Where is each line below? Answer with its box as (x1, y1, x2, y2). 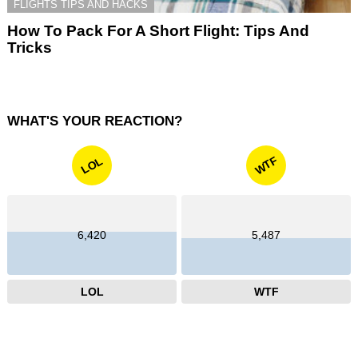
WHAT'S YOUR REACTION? (7, 113, 182, 129)
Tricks (7, 38, 52, 56)
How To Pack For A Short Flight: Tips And (7, 22, 309, 39)
